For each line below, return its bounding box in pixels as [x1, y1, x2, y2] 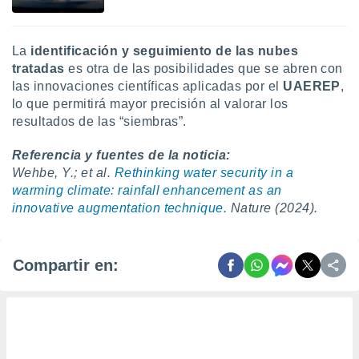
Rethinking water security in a [114, 166, 294, 179]
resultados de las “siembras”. [12, 115, 187, 128]
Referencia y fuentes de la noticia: [12, 148, 231, 162]
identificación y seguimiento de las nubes [30, 44, 299, 58]
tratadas [12, 62, 65, 75]
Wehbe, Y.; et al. [12, 166, 115, 179]
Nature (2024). [230, 201, 318, 215]
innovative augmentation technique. [12, 201, 228, 215]
